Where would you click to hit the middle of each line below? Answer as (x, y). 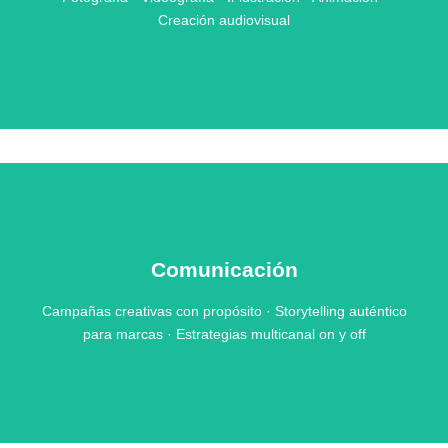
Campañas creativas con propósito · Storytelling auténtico (224, 311)
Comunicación (224, 270)
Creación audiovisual (224, 20)
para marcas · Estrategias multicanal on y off (224, 334)
